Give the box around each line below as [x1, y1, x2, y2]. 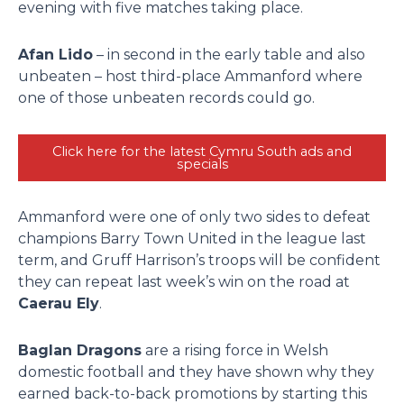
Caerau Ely [18, 294, 99, 312]
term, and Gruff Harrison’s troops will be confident [18, 251, 381, 269]
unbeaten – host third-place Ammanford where [18, 67, 363, 85]
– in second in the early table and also [93, 45, 365, 63]
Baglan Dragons [18, 341, 142, 359]
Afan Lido [18, 45, 93, 63]
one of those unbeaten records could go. [18, 88, 315, 106]
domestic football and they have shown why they [18, 363, 374, 381]
